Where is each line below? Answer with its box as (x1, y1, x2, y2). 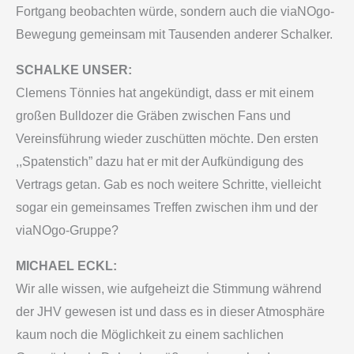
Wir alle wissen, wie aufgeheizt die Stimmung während (16, 282, 322, 296)
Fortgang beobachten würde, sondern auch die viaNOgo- (16, 5, 334, 19)
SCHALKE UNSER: (16, 63, 132, 77)
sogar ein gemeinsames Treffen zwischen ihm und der (16, 201, 318, 215)
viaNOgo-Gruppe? (16, 224, 119, 238)
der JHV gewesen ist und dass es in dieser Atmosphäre (16, 305, 325, 319)
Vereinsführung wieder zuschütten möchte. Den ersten (16, 132, 318, 146)
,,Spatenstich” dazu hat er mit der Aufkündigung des (16, 155, 303, 169)
